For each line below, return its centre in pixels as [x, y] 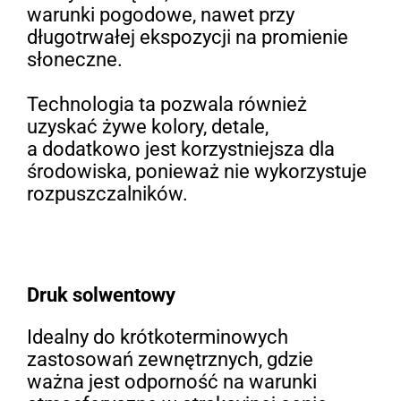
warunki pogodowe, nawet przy [160, 15]
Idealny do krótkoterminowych [157, 337]
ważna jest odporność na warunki [171, 381]
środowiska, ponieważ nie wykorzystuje [196, 172]
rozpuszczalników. [107, 194]
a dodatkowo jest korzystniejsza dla [180, 149]
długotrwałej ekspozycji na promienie [187, 38]
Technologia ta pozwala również [166, 105]
